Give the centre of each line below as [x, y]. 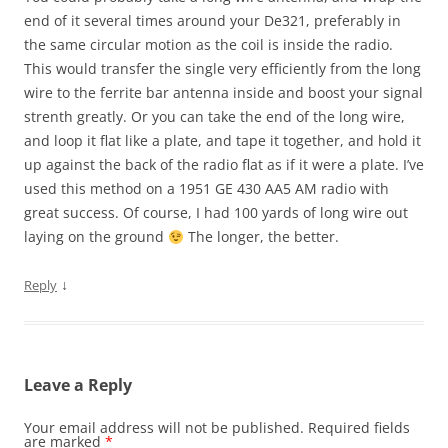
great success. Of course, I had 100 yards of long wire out [216, 213]
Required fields [359, 428]
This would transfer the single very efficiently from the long [222, 69]
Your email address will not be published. [164, 428]
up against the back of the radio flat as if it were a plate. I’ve [224, 165]
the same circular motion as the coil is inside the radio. [208, 45]
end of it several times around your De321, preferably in [212, 21]
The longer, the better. [261, 237]
